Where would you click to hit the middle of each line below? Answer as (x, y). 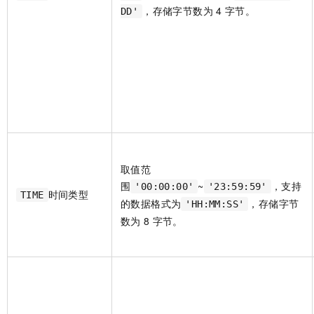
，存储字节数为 (178, 11)
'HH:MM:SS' (215, 204)
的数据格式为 (151, 204)
